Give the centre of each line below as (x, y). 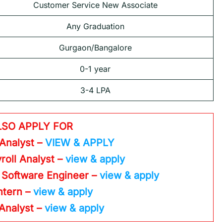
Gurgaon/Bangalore (95, 48)
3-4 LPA (95, 90)
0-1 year (95, 69)
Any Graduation (95, 27)
